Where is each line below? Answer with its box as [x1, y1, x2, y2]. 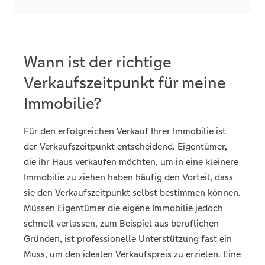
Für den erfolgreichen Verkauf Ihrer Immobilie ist [24, 125, 226, 137]
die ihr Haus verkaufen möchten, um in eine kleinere [24, 156, 238, 167]
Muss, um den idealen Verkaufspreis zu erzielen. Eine [24, 248, 241, 260]
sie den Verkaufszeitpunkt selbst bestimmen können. [24, 187, 241, 198]
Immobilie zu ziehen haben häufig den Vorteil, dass [24, 172, 233, 183]
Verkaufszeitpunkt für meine [24, 73, 226, 93]
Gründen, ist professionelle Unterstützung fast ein [24, 233, 232, 244]
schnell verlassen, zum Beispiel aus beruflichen [24, 218, 219, 229]
